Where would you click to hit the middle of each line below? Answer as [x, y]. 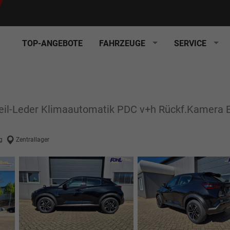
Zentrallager [33, 140]
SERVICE [190, 43]
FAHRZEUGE [122, 43]
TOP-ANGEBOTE [52, 43]
